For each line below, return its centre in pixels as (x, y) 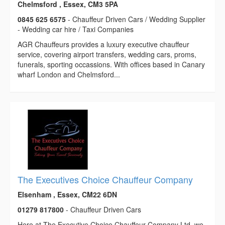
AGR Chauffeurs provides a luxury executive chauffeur (103, 44)
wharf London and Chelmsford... (69, 75)
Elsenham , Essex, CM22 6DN (67, 195)
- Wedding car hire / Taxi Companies (76, 29)
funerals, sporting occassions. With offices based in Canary (111, 65)
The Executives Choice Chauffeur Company (105, 180)
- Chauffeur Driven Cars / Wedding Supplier (136, 19)
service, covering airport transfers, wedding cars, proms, (107, 54)
